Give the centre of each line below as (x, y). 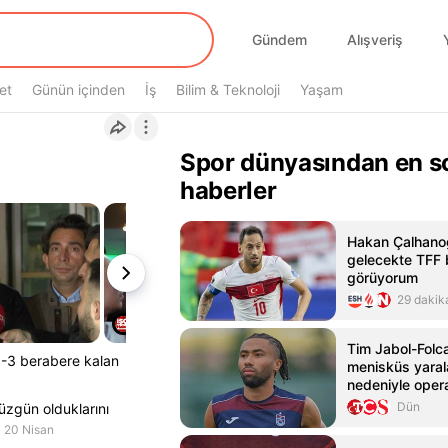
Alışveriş (375, 39)
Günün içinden (78, 89)
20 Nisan (29, 429)
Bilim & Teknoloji (228, 89)
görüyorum (382, 277)
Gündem (279, 39)
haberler (228, 190)
